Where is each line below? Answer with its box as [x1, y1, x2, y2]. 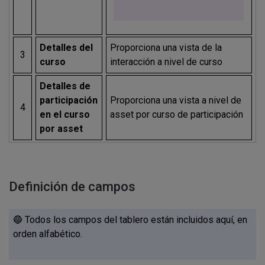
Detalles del [40, 41, 93, 53]
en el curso [40, 108, 91, 120]
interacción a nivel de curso [110, 56, 223, 67]
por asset [40, 122, 83, 134]
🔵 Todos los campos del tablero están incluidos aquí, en [13, 214, 248, 226]
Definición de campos [9, 179, 135, 195]
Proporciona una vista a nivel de [110, 94, 242, 106]
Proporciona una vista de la [110, 41, 222, 53]
